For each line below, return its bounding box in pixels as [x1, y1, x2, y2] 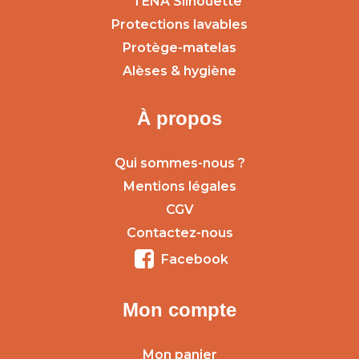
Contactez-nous [126, 224, 233, 240]
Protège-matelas [123, 39, 236, 55]
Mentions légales [123, 178, 236, 194]
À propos [137, 107, 222, 129]
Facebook [160, 251, 228, 267]
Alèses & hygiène [123, 63, 236, 79]
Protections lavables [111, 16, 248, 32]
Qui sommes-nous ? [114, 155, 245, 171]
